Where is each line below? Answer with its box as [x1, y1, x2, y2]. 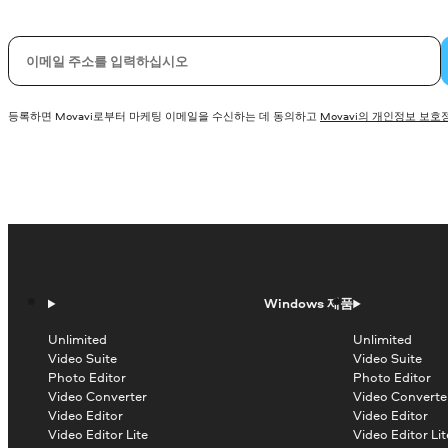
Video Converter [48, 387, 147, 406]
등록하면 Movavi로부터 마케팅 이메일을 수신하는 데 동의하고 [8, 108, 320, 123]
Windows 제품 [264, 294, 354, 313]
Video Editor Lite [48, 425, 148, 444]
